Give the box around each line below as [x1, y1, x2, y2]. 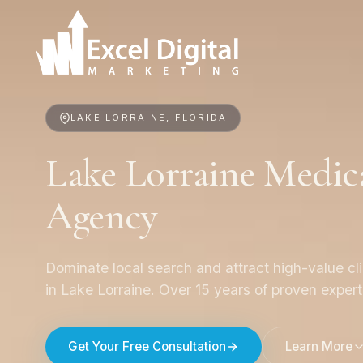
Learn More [285, 339, 352, 355]
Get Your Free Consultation [68, 339, 226, 355]
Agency [45, 192, 158, 240]
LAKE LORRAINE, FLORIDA [70, 112, 228, 123]
